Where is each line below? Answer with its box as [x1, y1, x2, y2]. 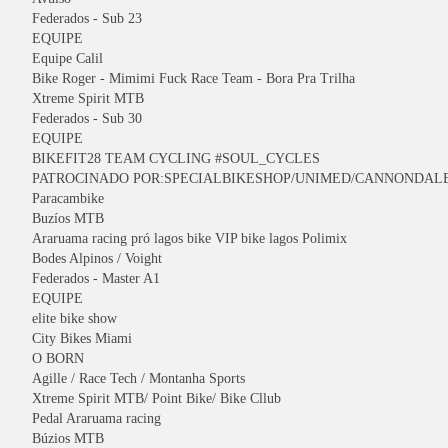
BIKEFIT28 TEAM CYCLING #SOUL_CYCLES [32, 151, 320, 166]
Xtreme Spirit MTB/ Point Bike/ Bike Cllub [32, 391, 281, 406]
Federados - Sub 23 [32, 11, 142, 26]
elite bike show [32, 311, 117, 326]
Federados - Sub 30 [32, 111, 142, 126]
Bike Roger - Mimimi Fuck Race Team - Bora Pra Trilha [32, 71, 355, 86]
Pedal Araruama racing [32, 411, 161, 426]
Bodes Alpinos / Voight [32, 251, 162, 266]
